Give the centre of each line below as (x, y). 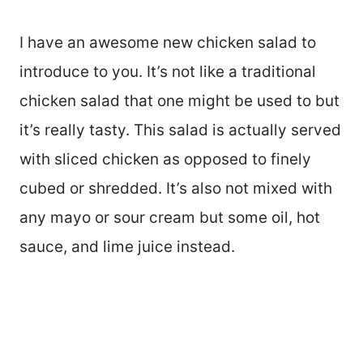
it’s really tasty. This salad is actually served (180, 130)
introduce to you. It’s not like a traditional (168, 72)
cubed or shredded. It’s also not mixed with (176, 189)
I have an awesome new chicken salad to (168, 43)
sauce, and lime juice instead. (127, 247)
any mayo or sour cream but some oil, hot (170, 218)
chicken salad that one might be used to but (179, 101)
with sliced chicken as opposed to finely (165, 160)
